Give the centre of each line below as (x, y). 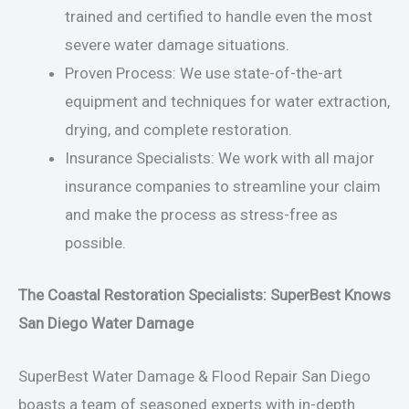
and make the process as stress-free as (201, 215)
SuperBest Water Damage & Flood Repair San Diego (194, 376)
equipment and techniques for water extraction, (227, 102)
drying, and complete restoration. (178, 130)
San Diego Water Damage (106, 323)
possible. (95, 243)
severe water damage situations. (177, 45)
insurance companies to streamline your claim (223, 187)
